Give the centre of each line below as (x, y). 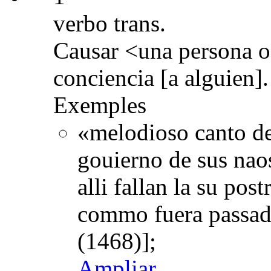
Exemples (100, 105)
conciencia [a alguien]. (161, 77)
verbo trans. (109, 23)
